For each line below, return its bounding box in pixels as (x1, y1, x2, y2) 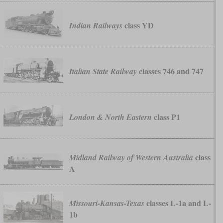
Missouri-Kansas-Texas (69, 197, 144, 209)
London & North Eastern (69, 111, 152, 123)
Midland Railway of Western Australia (69, 151, 193, 163)
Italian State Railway (69, 66, 137, 77)
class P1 (151, 111, 180, 123)
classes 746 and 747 (136, 65, 204, 77)
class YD (122, 19, 154, 31)
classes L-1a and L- (144, 197, 211, 209)
